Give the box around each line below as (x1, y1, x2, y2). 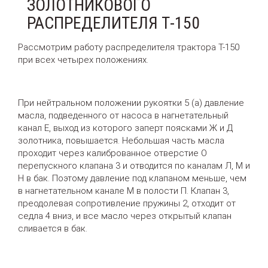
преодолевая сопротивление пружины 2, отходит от (18, 197, 236, 209)
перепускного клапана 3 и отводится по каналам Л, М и (18, 160, 250, 171)
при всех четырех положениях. (18, 54, 148, 65)
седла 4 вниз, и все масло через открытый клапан (18, 210, 232, 221)
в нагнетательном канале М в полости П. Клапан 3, (18, 185, 229, 196)
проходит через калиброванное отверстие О (18, 147, 207, 159)
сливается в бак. (18, 223, 87, 234)
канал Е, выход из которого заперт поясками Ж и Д (18, 122, 233, 133)
